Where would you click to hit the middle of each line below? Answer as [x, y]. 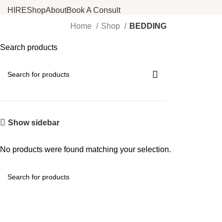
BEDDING [148, 26]
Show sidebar [34, 122]
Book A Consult [93, 10]
